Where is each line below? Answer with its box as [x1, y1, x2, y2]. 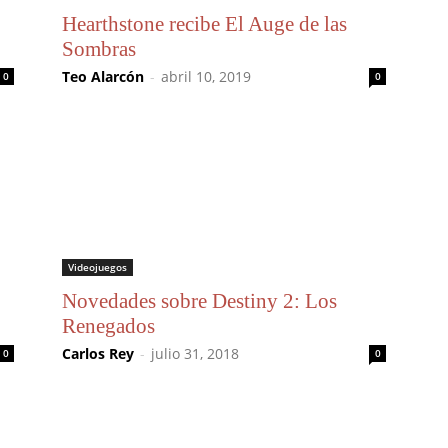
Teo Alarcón [62, 67, 144, 86]
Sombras [62, 37, 136, 61]
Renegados [62, 314, 155, 338]
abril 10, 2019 [161, 67, 251, 86]
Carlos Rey [62, 344, 134, 363]
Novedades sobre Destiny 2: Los [62, 289, 337, 313]
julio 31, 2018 [151, 344, 239, 363]
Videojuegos [68, 260, 127, 274]
